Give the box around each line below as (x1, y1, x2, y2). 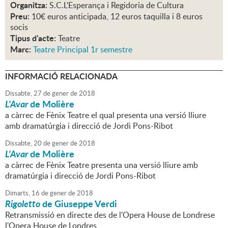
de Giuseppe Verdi (40, 197, 117, 211)
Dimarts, (5, 188, 30, 198)
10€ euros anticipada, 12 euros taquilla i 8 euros (32, 11, 203, 22)
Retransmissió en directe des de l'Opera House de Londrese (5, 209, 215, 221)
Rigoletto (5, 197, 40, 211)
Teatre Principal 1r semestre (33, 44, 132, 55)
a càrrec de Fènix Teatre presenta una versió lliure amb (5, 159, 198, 171)
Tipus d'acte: (10, 32, 56, 44)
